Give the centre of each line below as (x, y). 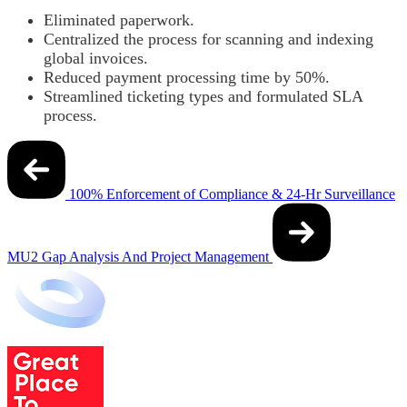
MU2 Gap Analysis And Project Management (138, 256)
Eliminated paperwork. (119, 20)
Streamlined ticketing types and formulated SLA (203, 96)
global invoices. (96, 58)
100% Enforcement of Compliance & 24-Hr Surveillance (232, 194)
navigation (55, 175)
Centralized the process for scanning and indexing (208, 39)
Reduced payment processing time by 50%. (187, 77)
